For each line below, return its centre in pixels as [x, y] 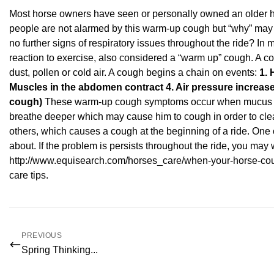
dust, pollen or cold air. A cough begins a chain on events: [134, 72]
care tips [28, 175]
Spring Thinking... [60, 250]
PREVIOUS [42, 235]
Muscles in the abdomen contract [86, 87]
